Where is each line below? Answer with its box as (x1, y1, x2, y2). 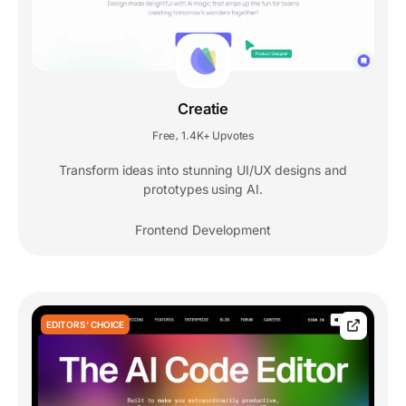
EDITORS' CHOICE (46, 319, 124, 331)
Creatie (178, 100, 228, 119)
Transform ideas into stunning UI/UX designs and (58, 162, 347, 179)
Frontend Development (135, 222, 271, 238)
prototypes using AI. (142, 181, 264, 198)
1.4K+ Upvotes (181, 129, 255, 143)
